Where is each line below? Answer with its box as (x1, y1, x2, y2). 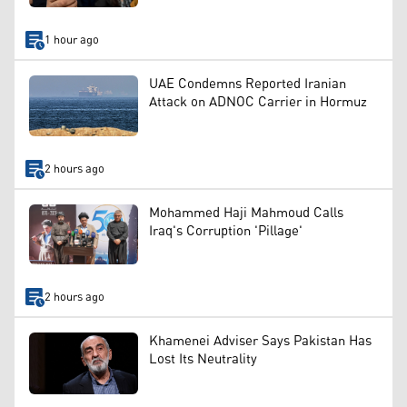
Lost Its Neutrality (149, 346, 257, 373)
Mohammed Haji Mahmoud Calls (149, 200, 343, 227)
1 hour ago (44, 28, 99, 52)
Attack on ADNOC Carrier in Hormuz (149, 88, 367, 115)
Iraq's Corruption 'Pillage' (149, 218, 303, 245)
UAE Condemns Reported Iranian (149, 70, 346, 97)
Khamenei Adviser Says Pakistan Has (149, 328, 372, 355)
